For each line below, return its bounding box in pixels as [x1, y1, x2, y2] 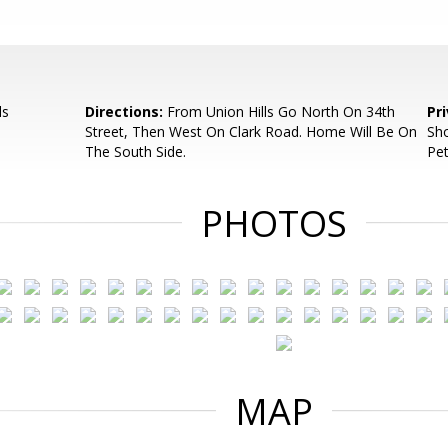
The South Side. [85, 142, 187, 161]
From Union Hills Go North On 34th [163, 102, 396, 121]
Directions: [85, 102, 164, 121]
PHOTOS [201, 199, 347, 248]
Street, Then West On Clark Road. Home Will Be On [85, 122, 418, 141]
